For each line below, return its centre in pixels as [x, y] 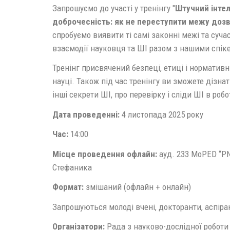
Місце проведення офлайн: [106, 154]
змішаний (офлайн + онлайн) [137, 187]
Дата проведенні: [86, 114]
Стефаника [72, 167]
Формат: [68, 187]
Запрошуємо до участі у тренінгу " [114, 8]
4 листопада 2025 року [161, 114]
